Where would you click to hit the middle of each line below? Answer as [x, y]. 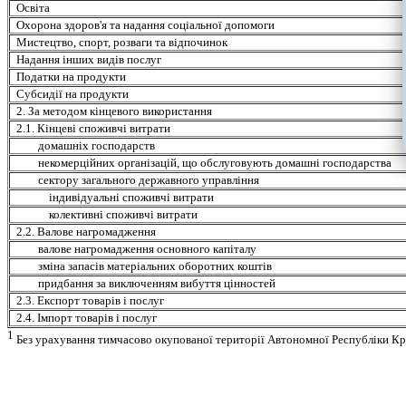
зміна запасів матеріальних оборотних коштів [155, 266]
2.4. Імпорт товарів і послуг [87, 318]
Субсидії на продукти [73, 94]
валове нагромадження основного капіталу [148, 249]
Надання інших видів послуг [89, 60]
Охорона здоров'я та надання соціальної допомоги [146, 25]
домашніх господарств [97, 146]
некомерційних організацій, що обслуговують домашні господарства [215, 163]
